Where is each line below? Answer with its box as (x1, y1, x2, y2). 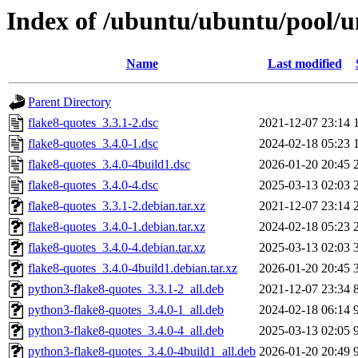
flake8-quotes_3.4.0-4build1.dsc (28, 157, 190, 172)
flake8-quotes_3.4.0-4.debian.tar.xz (28, 241, 205, 255)
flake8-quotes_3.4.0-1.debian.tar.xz (28, 220, 205, 234)
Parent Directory (28, 95, 111, 109)
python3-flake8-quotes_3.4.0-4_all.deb (28, 324, 224, 338)
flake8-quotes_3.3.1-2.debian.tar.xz (28, 199, 205, 213)
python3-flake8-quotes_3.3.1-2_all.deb (28, 282, 224, 296)
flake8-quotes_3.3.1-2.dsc (28, 116, 158, 130)
